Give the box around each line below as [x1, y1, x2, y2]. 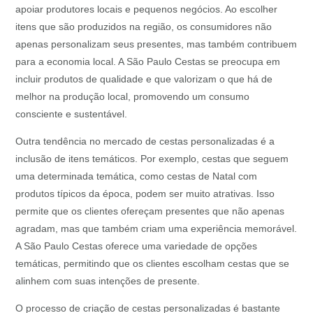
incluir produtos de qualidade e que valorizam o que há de [15, 73, 273, 85]
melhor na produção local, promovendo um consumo [15, 91, 250, 103]
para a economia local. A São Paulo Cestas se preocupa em [15, 56, 281, 68]
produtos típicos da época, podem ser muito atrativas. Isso [15, 188, 275, 200]
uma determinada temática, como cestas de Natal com [15, 170, 258, 182]
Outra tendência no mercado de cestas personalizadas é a [15, 136, 275, 147]
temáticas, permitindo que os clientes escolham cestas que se [15, 258, 290, 270]
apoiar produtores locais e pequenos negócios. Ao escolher [15, 3, 278, 15]
